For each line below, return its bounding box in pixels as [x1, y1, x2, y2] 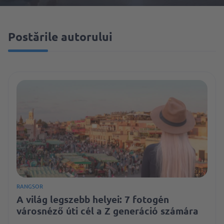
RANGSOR [16, 182, 43, 191]
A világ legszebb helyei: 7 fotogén [16, 193, 169, 206]
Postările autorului [8, 29, 112, 44]
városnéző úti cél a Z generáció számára [16, 204, 198, 217]
